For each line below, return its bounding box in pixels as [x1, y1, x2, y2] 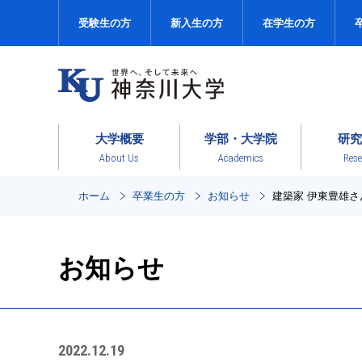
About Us [99, 151, 139, 164]
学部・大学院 [204, 131, 277, 145]
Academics [217, 151, 263, 164]
